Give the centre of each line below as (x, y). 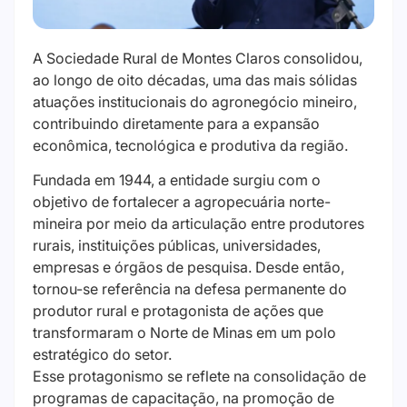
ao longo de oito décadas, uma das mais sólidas (195, 79)
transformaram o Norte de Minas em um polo (184, 333)
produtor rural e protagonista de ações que (178, 311)
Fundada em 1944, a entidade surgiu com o (177, 180)
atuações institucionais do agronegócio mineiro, (195, 101)
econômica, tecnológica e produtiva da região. (190, 145)
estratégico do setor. (102, 355)
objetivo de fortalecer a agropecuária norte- (182, 202)
